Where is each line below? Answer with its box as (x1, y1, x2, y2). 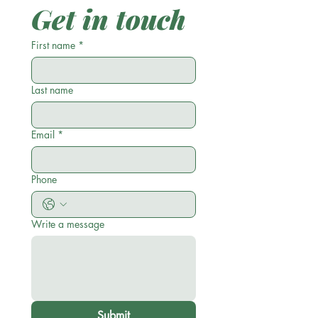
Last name (31, 83, 73, 97)
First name (31, 38, 75, 52)
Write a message (31, 217, 104, 231)
